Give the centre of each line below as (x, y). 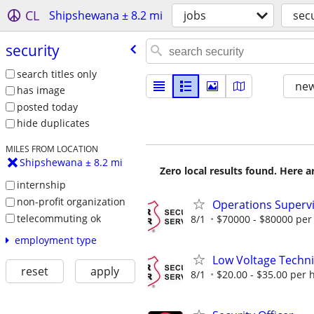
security (32, 50)
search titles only (56, 74)
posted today (47, 107)
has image (41, 90)
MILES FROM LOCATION (52, 149)
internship (41, 185)
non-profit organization (71, 201)
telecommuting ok (59, 218)
